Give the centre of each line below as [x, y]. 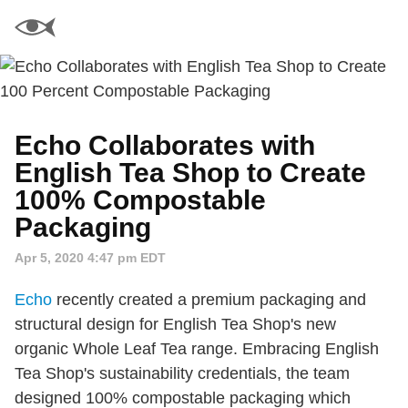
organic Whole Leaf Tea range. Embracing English [197, 349]
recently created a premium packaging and [209, 300]
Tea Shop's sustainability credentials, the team [182, 373]
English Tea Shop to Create [190, 173]
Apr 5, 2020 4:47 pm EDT [90, 258]
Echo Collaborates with [165, 145]
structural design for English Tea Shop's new [175, 324]
